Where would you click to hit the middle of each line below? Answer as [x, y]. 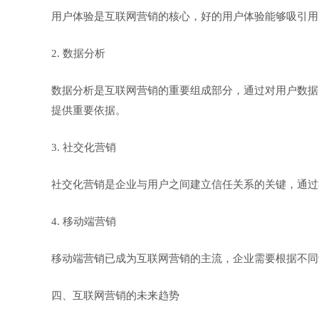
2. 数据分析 [78, 53]
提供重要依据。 [89, 110]
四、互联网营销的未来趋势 [115, 296]
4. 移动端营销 [84, 221]
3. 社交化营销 [84, 147]
